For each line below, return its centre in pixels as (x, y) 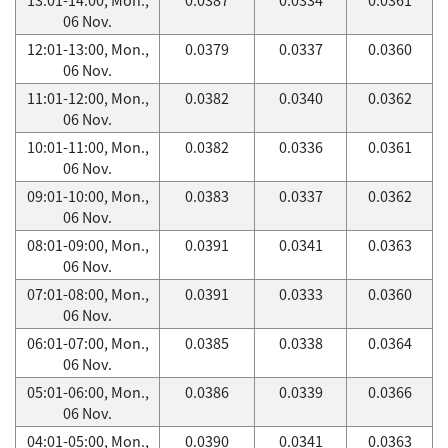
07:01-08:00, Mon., (87, 294)
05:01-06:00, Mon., (87, 392)
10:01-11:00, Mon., (87, 147)
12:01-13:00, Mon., (87, 49)
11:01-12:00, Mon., (87, 98)
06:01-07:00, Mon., (87, 343)
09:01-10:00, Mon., (87, 196)
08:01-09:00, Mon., (87, 245)
